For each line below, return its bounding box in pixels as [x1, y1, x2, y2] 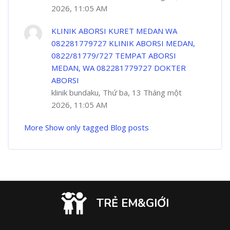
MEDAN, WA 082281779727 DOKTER [51, 63, 186, 73]
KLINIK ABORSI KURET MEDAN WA [51, 26, 177, 36]
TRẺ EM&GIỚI [97, 196, 169, 211]
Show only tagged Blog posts [45, 122, 149, 132]
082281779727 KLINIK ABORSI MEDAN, [51, 38, 195, 48]
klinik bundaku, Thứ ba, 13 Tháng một [51, 87, 182, 98]
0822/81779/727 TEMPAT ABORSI [51, 50, 176, 61]
